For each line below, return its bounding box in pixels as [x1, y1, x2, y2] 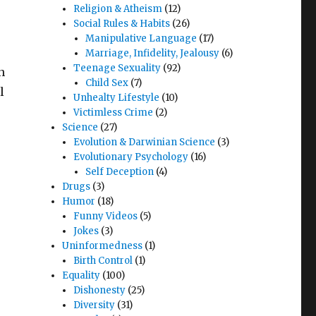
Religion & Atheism [73, 3, 163, 15]
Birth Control [73, 255, 133, 267]
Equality [62, 269, 101, 281]
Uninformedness [62, 240, 143, 252]
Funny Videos [73, 210, 138, 222]
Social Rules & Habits [73, 18, 171, 30]
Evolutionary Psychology [73, 151, 189, 163]
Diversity [73, 299, 116, 311]
